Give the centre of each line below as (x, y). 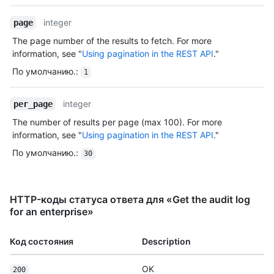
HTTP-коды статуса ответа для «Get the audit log (130, 200)
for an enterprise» (52, 212)
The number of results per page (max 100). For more (117, 122)
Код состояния (42, 242)
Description (166, 242)
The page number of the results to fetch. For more (112, 41)
